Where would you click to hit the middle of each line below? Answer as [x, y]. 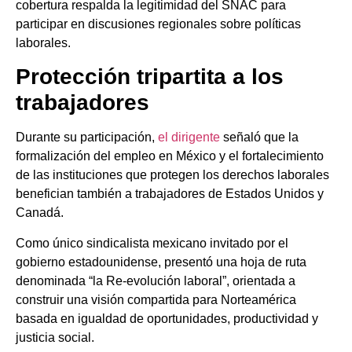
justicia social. [55, 337]
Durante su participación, [87, 137]
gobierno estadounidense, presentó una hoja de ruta [161, 262]
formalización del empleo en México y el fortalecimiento [170, 156]
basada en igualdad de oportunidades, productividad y [167, 318]
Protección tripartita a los [150, 77]
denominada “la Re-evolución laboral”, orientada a [156, 280]
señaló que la [259, 137]
